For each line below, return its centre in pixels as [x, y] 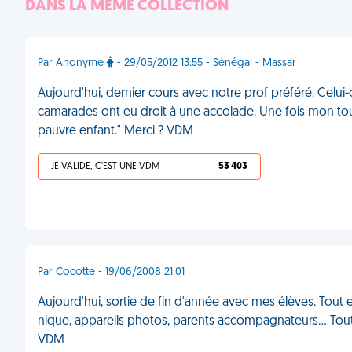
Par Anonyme [72, 63]
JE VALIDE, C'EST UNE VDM [105, 167]
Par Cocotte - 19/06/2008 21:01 [111, 272]
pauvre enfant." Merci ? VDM [115, 131]
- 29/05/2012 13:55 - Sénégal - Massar [205, 63]
